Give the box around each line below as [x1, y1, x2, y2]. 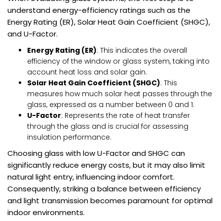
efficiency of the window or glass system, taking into [27, 56, 210, 67]
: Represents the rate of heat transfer [61, 110, 190, 121]
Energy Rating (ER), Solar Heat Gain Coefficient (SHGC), [7, 17, 210, 28]
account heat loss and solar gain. [27, 67, 147, 77]
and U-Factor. [7, 29, 58, 39]
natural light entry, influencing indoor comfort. [7, 172, 175, 183]
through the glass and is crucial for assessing [27, 121, 188, 132]
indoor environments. [7, 207, 85, 218]
